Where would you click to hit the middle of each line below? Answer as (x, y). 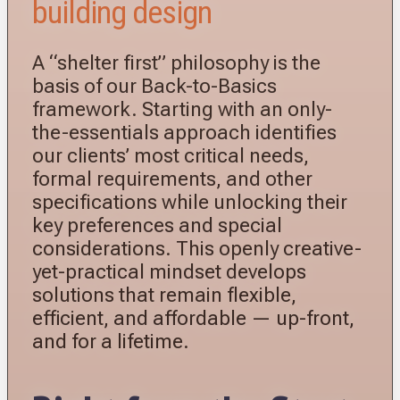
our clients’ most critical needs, (171, 155)
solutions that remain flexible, (164, 294)
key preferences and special (157, 225)
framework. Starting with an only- (182, 108)
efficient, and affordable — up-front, (193, 317)
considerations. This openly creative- (197, 248)
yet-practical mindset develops (169, 271)
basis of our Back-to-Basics (154, 85)
